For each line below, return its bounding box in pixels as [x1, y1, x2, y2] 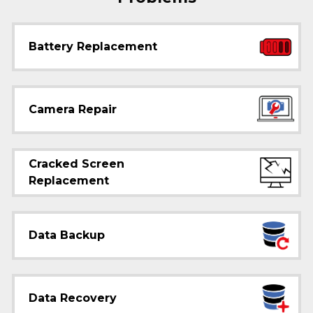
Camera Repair [29, 103, 117, 116]
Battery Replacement [29, 40, 157, 53]
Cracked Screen [29, 157, 124, 170]
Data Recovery [29, 291, 117, 305]
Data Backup [29, 228, 105, 242]
